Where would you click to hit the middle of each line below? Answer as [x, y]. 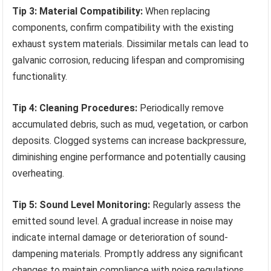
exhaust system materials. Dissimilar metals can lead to [131, 44]
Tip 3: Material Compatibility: [78, 11]
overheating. [38, 174]
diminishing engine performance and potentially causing [129, 157]
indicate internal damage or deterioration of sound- [120, 238]
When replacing [177, 11]
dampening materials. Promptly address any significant [128, 254]
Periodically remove [181, 108]
